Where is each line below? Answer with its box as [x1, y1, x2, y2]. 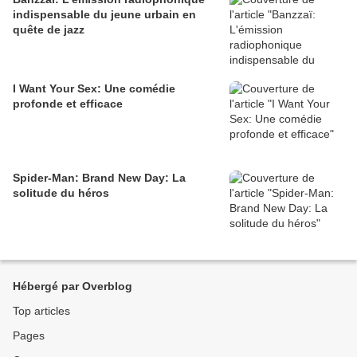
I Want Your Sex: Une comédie [13, 82, 175, 96]
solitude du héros [13, 186, 109, 200]
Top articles [13, 304, 70, 318]
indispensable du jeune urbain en [13, 8, 196, 22]
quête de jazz [13, 23, 84, 37]
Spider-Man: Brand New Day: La [13, 171, 186, 185]
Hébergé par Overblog [13, 280, 132, 293]
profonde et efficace [13, 97, 123, 111]
